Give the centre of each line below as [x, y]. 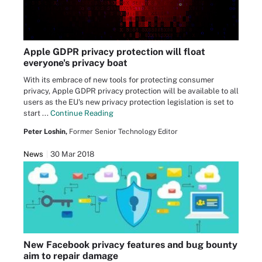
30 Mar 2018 [72, 154]
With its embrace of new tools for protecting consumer [119, 80]
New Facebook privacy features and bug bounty [130, 244]
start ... [37, 113]
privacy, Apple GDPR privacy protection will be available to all [131, 91]
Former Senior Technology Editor [123, 131]
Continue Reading [82, 113]
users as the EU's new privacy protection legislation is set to [128, 102]
